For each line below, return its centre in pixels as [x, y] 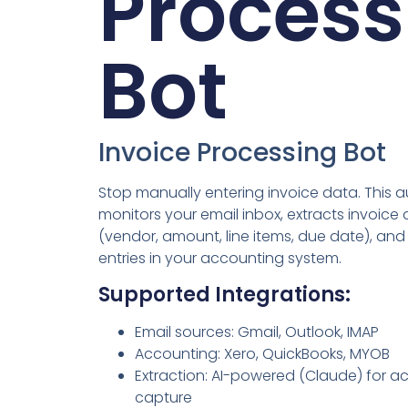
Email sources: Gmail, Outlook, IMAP [256, 331]
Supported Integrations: [224, 294]
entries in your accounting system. [219, 259]
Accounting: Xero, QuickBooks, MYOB [262, 353]
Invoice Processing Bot [242, 153]
